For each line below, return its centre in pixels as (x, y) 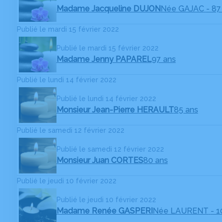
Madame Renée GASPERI (104, 211)
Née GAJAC (182, 9)
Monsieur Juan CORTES (100, 161)
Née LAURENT (180, 211)
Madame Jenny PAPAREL (104, 59)
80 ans (155, 161)
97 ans (164, 59)
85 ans (186, 110)
